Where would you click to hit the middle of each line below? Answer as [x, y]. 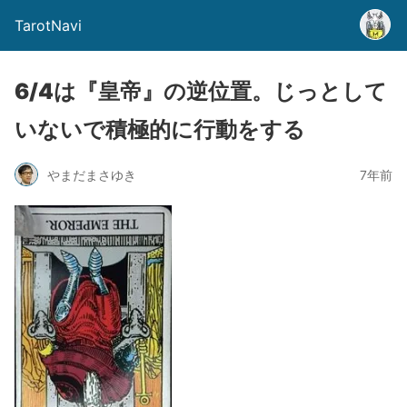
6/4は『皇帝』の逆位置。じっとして [201, 91]
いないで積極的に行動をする [160, 129]
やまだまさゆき [92, 174]
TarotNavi [48, 25]
